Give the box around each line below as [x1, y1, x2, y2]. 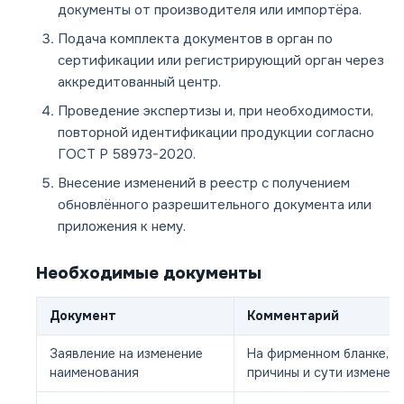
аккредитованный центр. [58, 73, 221, 92]
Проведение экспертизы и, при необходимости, [58, 102, 373, 121]
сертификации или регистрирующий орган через [58, 51, 384, 70]
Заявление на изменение [50, 345, 203, 363]
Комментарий [247, 308, 339, 325]
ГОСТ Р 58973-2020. [58, 145, 196, 164]
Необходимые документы [36, 262, 262, 285]
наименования [50, 364, 139, 381]
